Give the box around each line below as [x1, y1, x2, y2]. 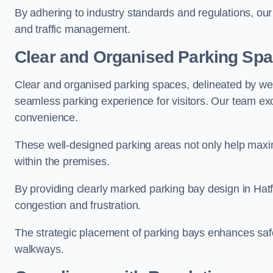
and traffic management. [15, 23, 130, 35]
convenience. [15, 112, 78, 124]
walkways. [15, 243, 64, 255]
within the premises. [15, 155, 110, 168]
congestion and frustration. [15, 199, 141, 211]
